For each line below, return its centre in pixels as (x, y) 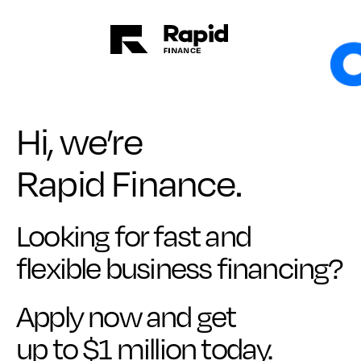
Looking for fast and (133, 234)
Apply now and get (126, 315)
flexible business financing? (179, 267)
